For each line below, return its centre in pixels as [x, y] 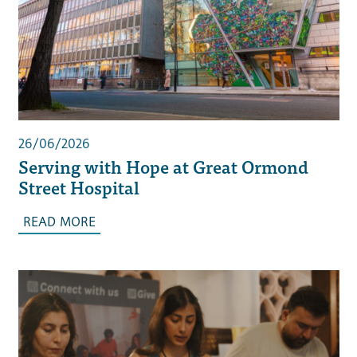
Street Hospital [78, 187]
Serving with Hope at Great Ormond [163, 167]
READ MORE [59, 222]
